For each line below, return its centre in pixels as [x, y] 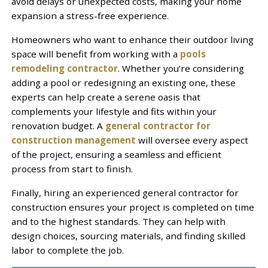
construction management [73, 140]
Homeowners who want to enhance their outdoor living [132, 39]
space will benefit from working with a [95, 54]
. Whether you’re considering [181, 68]
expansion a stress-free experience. [90, 15]
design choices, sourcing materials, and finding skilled [128, 235]
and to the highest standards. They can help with [118, 221]
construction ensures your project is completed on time [133, 207]
